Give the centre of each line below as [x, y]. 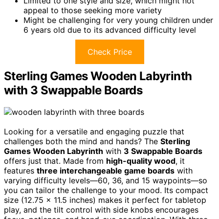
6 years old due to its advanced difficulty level [110, 30]
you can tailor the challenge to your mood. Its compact [106, 190]
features [20, 170]
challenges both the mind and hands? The [82, 141]
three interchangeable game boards [106, 170]
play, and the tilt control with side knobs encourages [101, 209]
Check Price [109, 52]
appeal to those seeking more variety [93, 10]
